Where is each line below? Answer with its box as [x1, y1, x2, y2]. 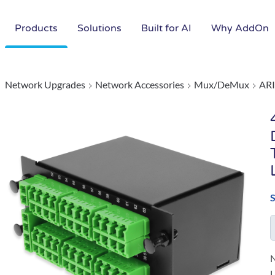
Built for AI [141, 22, 192, 35]
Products [15, 22, 58, 35]
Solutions [77, 22, 122, 35]
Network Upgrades [5, 79, 85, 90]
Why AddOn [211, 22, 269, 35]
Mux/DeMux [194, 79, 249, 90]
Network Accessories [95, 79, 184, 90]
